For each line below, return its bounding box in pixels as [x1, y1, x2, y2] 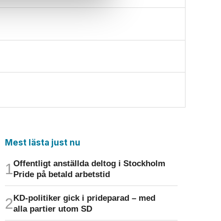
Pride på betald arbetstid [13, 169, 110, 180]
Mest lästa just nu [4, 137, 80, 147]
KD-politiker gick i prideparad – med [13, 192, 155, 203]
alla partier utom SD [13, 203, 92, 214]
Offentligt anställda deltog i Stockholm [13, 158, 165, 169]
